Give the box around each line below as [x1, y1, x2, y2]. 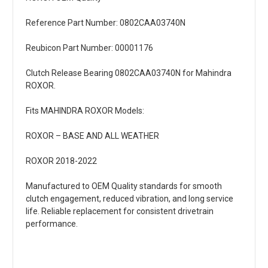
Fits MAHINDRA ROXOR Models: [26, 106, 144, 116]
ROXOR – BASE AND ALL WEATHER [26, 131, 159, 141]
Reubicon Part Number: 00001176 [26, 43, 153, 53]
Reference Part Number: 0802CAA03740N [26, 18, 185, 28]
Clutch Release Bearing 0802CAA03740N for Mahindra [26, 68, 232, 78]
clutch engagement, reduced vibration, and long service [26, 194, 233, 204]
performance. [26, 219, 78, 229]
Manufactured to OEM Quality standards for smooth [26, 181, 222, 191]
